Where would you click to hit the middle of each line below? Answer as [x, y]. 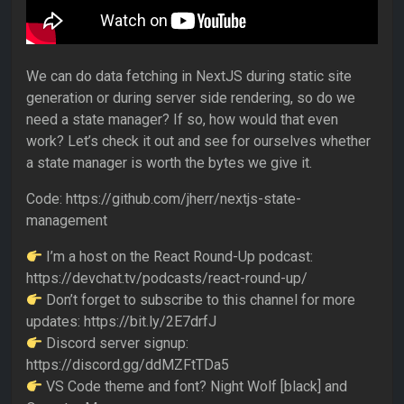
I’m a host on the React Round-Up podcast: [178, 257]
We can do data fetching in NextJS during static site [189, 77]
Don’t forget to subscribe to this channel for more [199, 300]
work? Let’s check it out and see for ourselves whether [198, 142]
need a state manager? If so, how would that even [182, 120]
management [67, 221]
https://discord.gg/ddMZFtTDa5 [128, 365]
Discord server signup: [116, 344]
